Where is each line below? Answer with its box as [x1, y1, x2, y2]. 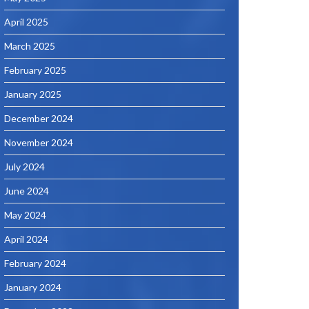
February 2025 [4, 64, 66, 76]
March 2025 [4, 40, 55, 52]
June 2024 [4, 185, 49, 197]
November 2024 [4, 137, 73, 148]
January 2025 [4, 88, 61, 100]
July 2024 [4, 161, 45, 172]
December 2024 [4, 112, 73, 124]
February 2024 [4, 257, 66, 269]
